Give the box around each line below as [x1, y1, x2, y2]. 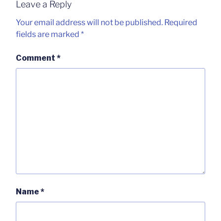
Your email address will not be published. [16, 18, 163, 28]
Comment [16, 53, 57, 63]
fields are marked [16, 30, 81, 39]
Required [164, 18, 197, 28]
